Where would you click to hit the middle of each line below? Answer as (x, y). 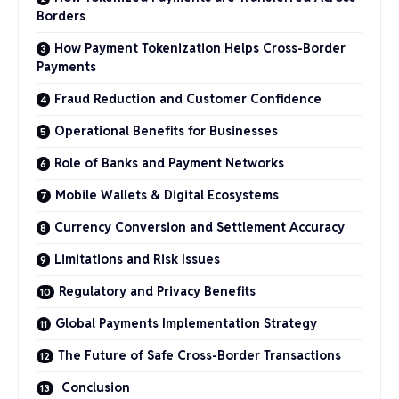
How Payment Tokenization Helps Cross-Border (200, 49)
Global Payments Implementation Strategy (186, 324)
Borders (61, 16)
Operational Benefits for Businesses (166, 131)
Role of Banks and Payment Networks (169, 163)
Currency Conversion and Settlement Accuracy (199, 228)
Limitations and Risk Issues (137, 260)
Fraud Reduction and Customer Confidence (188, 99)
